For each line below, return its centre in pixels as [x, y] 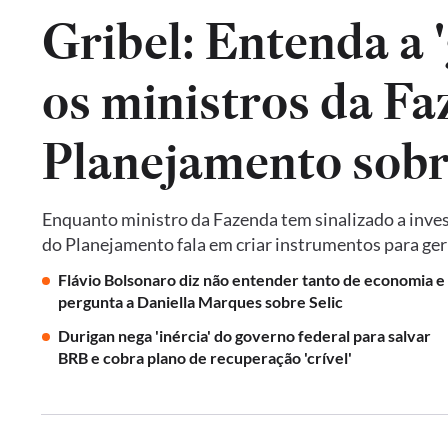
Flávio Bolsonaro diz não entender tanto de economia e [251, 279]
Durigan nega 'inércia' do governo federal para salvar [244, 335]
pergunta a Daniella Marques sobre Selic [200, 301]
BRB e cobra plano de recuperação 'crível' [205, 357]
